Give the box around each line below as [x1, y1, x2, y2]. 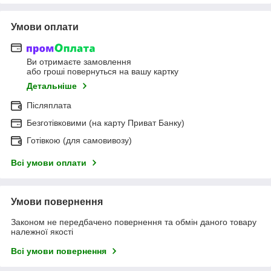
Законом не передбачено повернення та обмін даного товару [11, 217, 256, 227]
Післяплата [27, 100, 71, 111]
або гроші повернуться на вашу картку [27, 67, 178, 77]
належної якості [11, 227, 73, 237]
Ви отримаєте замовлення [27, 57, 131, 67]
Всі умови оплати [11, 158, 87, 168]
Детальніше [27, 81, 77, 91]
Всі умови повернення [11, 246, 106, 256]
